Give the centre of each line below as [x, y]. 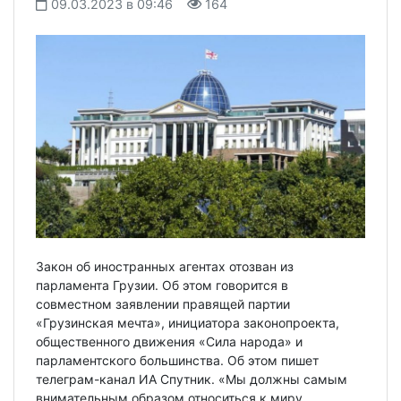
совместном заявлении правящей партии [163, 304]
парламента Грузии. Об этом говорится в [162, 286]
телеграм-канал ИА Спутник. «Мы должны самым [192, 380]
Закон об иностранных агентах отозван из [165, 267]
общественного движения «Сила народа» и [169, 342]
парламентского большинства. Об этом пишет [177, 361]
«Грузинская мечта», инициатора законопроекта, [188, 323]
